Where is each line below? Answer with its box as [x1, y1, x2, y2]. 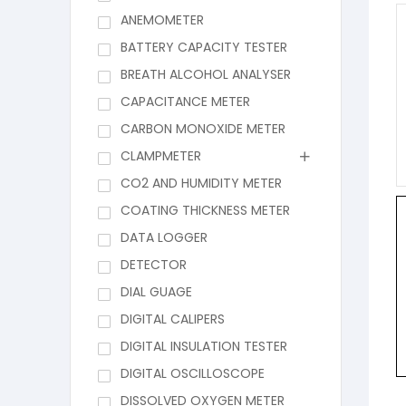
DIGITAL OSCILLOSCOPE [120, 364, 265, 383]
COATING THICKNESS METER [120, 201, 290, 220]
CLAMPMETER [120, 147, 201, 166]
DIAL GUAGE [120, 283, 192, 302]
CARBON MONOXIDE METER [120, 120, 285, 139]
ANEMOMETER [120, 11, 204, 30]
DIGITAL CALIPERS [120, 310, 225, 329]
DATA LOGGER [120, 228, 208, 247]
